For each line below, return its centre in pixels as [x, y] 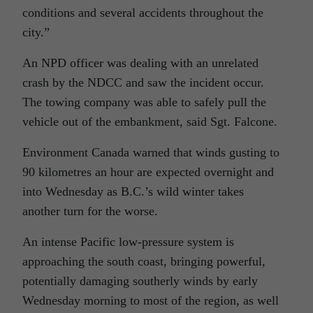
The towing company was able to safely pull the [144, 102]
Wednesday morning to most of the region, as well [151, 301]
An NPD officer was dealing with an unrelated [140, 63]
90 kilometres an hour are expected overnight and [148, 172]
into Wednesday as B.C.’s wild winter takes [133, 192]
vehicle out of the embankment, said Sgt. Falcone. [150, 122]
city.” [36, 32]
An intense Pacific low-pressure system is [128, 242]
